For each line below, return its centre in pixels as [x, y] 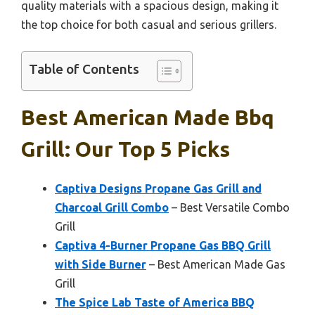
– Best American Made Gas [216, 264]
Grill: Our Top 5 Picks [126, 149]
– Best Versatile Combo [229, 207]
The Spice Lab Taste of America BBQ [155, 302]
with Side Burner [101, 264]
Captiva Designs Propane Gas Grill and [158, 188]
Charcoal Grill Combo [112, 207]
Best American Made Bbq [148, 117]
